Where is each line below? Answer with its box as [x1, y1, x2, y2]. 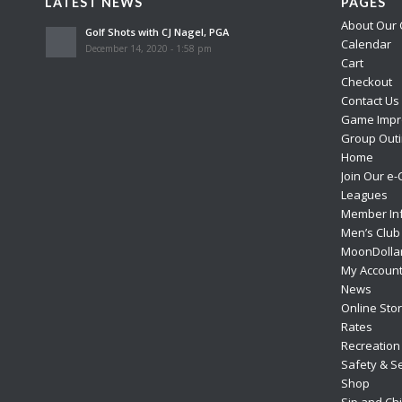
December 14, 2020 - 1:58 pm [85, 42, 212, 56]
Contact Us [340, 92, 399, 109]
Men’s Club [340, 224, 400, 241]
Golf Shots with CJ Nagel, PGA [85, 25, 229, 39]
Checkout [340, 74, 392, 91]
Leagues [340, 187, 388, 204]
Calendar [340, 36, 391, 53]
